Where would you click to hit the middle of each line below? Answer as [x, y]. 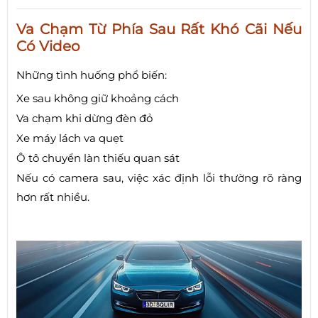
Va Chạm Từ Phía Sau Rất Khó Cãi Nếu [159, 29]
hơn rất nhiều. [53, 197]
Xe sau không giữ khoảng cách [98, 99]
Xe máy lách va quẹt [70, 138]
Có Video [48, 46]
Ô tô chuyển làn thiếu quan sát [98, 158]
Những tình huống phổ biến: [92, 75]
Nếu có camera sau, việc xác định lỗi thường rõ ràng [159, 178]
